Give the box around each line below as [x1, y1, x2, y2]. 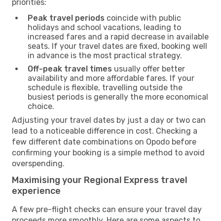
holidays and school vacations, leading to [28, 22, 181, 32]
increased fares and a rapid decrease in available [28, 32, 209, 41]
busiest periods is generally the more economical [28, 92, 208, 102]
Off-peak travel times [28, 64, 112, 74]
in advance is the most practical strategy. [28, 50, 182, 60]
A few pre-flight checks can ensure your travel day [12, 204, 202, 214]
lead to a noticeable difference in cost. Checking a [12, 126, 197, 136]
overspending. [12, 158, 65, 168]
